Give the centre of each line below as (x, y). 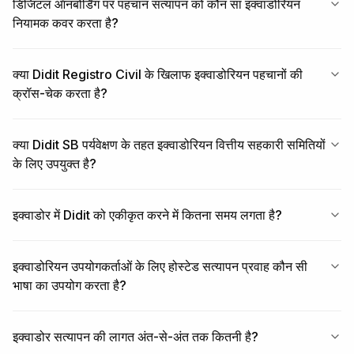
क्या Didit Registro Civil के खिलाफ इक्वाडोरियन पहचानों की (158, 75)
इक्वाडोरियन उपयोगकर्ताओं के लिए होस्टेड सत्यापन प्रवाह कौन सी (160, 267)
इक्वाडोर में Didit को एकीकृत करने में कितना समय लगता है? (147, 215)
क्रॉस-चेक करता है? (60, 94)
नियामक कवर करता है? (66, 23)
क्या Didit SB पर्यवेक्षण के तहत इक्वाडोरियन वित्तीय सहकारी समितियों (169, 145)
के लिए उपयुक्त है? (55, 164)
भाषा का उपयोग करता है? (70, 286)
